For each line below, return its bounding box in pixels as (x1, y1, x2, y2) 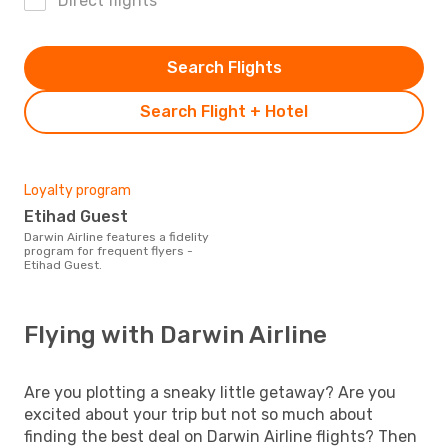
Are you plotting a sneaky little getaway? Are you (24, 382, 396, 402)
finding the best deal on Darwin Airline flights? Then (24, 426, 417, 446)
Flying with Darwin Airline (24, 320, 327, 349)
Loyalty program (24, 181, 131, 199)
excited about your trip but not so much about (24, 404, 373, 424)
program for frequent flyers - (24, 243, 193, 258)
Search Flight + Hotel (140, 101, 308, 121)
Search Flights (166, 57, 282, 77)
